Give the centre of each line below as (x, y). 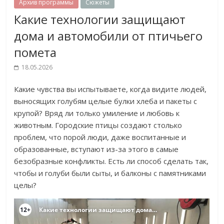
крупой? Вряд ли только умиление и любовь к (97, 113)
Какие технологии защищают (100, 19)
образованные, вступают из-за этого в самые (96, 149)
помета (35, 52)
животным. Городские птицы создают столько (98, 125)
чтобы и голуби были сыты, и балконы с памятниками (110, 173)
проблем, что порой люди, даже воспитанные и (100, 137)
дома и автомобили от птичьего (108, 36)
